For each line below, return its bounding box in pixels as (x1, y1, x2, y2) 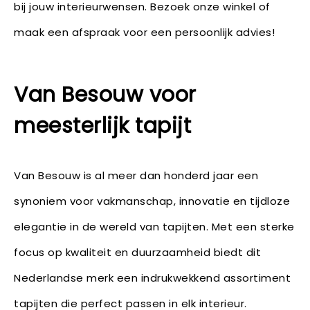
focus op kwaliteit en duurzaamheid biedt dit (14, 245, 261, 259)
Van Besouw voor (14, 80, 197, 109)
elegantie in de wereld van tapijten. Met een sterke (14, 219, 295, 234)
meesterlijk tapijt (14, 111, 191, 140)
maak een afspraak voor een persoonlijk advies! (14, 25, 275, 39)
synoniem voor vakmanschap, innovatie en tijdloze (14, 194, 290, 208)
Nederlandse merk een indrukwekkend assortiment (14, 271, 291, 285)
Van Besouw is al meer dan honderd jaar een (14, 168, 258, 183)
